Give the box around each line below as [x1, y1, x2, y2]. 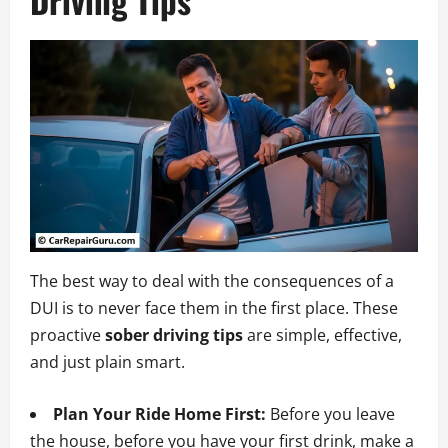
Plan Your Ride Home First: [53, 402, 266, 425]
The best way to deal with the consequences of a [30, 269, 394, 292]
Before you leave [266, 402, 395, 425]
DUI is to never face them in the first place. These [30, 296, 398, 319]
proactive [30, 323, 105, 346]
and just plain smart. [30, 350, 185, 373]
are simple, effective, [243, 323, 402, 346]
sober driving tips [105, 323, 243, 346]
